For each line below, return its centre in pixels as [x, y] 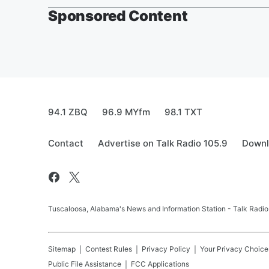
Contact [66, 143]
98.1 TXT [183, 112]
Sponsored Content [118, 16]
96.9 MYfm [126, 112]
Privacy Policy [166, 249]
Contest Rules [109, 249]
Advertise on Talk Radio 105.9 [163, 143]
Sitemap [62, 249]
